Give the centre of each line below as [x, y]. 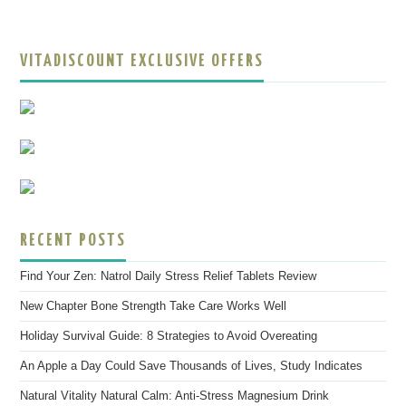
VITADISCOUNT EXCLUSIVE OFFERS [142, 61]
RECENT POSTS [73, 241]
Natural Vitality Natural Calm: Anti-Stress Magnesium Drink [175, 396]
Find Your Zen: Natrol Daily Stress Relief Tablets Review [169, 276]
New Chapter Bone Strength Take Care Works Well [154, 306]
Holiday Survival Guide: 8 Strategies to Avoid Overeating [169, 336]
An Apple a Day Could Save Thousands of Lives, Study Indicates [192, 366]
